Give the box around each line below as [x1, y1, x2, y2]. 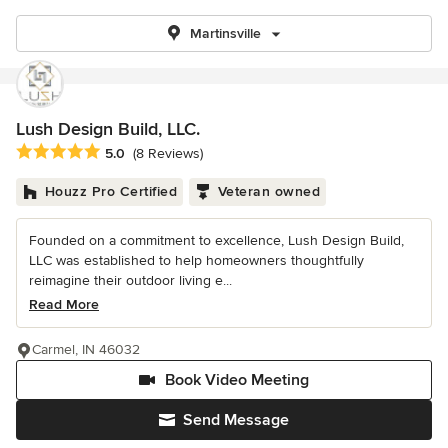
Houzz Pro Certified [44, 183, 177, 201]
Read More [29, 296, 99, 314]
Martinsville [189, 25, 261, 42]
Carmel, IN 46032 [32, 341, 140, 359]
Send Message [183, 410, 289, 431]
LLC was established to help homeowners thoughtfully [29, 252, 364, 270]
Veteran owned [217, 183, 320, 201]
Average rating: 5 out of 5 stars [15, 142, 229, 163]
